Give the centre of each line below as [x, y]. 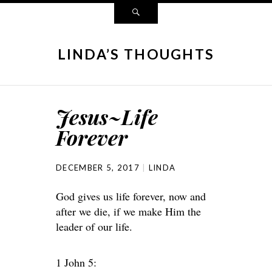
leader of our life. [94, 226]
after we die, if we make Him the [128, 211]
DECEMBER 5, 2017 [98, 168]
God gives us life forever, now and [131, 196]
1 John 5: [76, 262]
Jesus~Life [107, 117]
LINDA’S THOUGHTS [136, 54]
